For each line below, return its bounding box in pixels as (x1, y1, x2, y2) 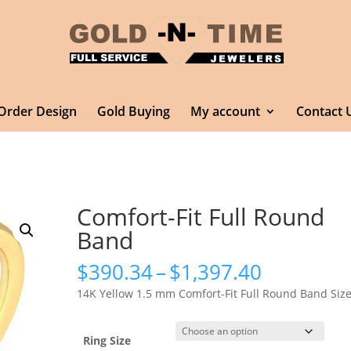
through (261, 311, 338, 339)
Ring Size (83, 333, 132, 348)
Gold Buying (96, 103, 170, 121)
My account (190, 103, 260, 121)
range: (261, 275, 322, 303)
